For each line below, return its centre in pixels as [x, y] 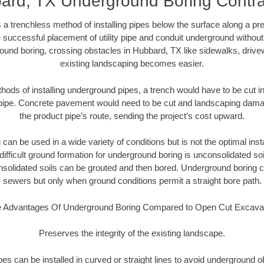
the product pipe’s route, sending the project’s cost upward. [132, 115]
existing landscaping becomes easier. [132, 64]
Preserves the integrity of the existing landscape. [132, 233]
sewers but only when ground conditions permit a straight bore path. [132, 181]
